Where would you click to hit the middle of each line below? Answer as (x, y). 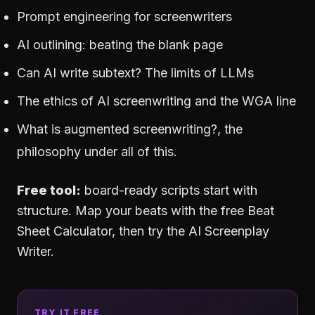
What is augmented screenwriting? (117, 129)
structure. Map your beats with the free (132, 211)
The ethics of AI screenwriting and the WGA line (156, 101)
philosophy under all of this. (97, 152)
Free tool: (49, 190)
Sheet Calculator (64, 231)
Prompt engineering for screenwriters (124, 17)
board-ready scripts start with (169, 190)
